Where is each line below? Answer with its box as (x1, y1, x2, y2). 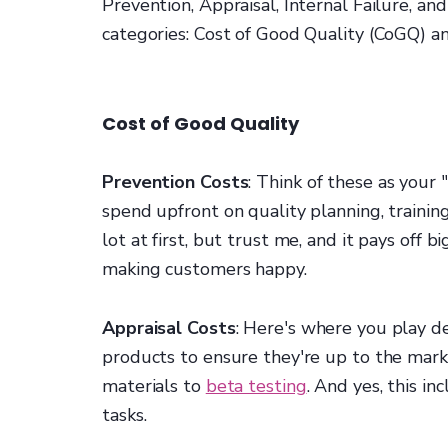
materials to (102, 374, 206, 399)
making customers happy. (102, 257, 307, 282)
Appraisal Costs (102, 316, 236, 341)
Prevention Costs (102, 170, 249, 195)
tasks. (102, 403, 147, 428)
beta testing (205, 374, 307, 399)
